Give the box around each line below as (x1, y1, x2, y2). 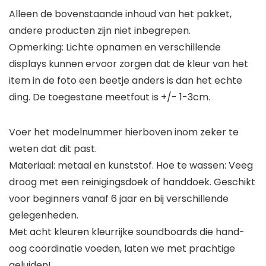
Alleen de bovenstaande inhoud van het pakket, (9, 7, 232, 21)
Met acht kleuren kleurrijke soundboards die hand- (9, 225, 245, 239)
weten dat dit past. (9, 142, 97, 156)
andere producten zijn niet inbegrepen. (9, 24, 191, 38)
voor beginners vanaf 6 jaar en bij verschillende (9, 192, 229, 206)
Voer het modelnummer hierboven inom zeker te (9, 125, 239, 140)
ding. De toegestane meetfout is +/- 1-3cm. (9, 90, 210, 104)
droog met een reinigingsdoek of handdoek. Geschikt (9, 175, 255, 189)
